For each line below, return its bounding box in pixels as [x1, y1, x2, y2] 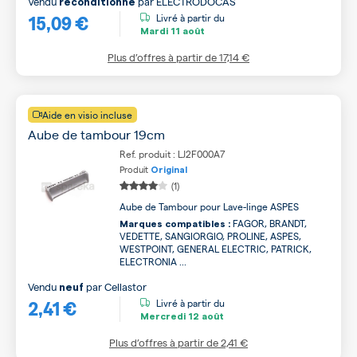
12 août [186, 312, 224, 322]
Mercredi [140, 312, 186, 322]
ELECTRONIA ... [120, 254, 186, 268]
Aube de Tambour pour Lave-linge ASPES [120, 199, 299, 213]
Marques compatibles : [120, 218, 230, 229]
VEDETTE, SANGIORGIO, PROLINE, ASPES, [120, 229, 301, 242]
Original [151, 165, 187, 175]
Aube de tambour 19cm [28, 125, 165, 143]
